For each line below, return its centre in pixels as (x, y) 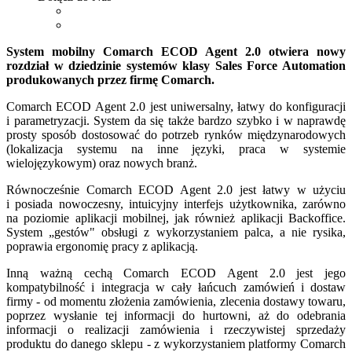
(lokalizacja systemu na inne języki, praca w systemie (176, 148)
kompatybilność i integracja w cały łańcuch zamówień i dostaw (176, 287)
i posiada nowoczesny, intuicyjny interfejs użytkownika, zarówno (176, 203)
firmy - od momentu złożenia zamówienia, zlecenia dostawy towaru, (176, 301)
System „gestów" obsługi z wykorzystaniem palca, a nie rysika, (176, 232)
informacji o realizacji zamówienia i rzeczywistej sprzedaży (176, 329)
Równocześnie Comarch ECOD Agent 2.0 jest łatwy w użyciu (176, 189)
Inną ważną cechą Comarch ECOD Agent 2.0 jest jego (176, 273)
